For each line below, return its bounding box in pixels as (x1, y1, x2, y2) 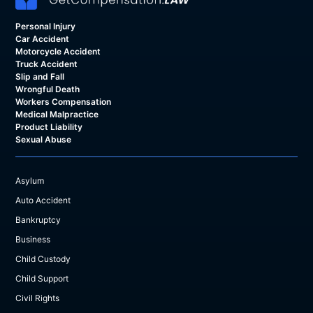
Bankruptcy (15, 214, 61, 226)
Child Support (15, 273, 69, 284)
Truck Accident (15, 59, 78, 70)
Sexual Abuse (15, 134, 72, 145)
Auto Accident (15, 195, 71, 206)
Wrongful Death (15, 84, 80, 95)
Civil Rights (15, 293, 60, 304)
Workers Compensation (15, 96, 112, 108)
